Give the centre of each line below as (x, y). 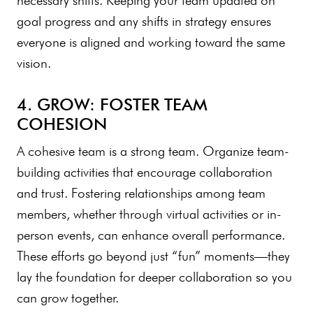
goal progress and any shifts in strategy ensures (144, 21)
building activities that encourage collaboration (145, 172)
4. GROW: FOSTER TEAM (112, 104)
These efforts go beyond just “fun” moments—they (153, 256)
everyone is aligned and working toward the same (151, 42)
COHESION (62, 124)
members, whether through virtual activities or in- (149, 214)
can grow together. (72, 298)
